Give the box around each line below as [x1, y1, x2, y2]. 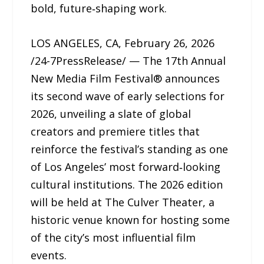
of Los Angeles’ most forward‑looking [31, 159, 221, 174]
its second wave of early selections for [31, 88, 225, 103]
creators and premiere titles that [31, 124, 200, 138]
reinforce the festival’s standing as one [31, 141, 229, 156]
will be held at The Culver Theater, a [31, 194, 215, 209]
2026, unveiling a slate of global [31, 106, 192, 121]
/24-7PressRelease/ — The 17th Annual [31, 53, 226, 68]
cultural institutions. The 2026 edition [31, 177, 223, 192]
